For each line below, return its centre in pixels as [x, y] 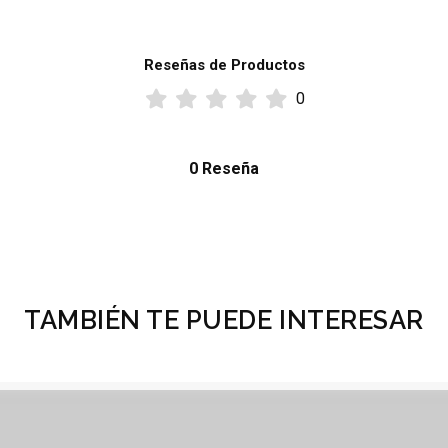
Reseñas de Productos [224, 64]
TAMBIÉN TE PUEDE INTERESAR [224, 320]
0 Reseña [224, 168]
